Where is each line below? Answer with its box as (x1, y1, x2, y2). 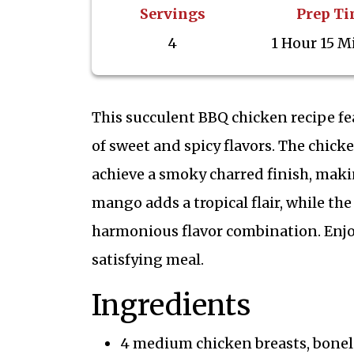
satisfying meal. (91, 250, 204, 269)
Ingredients (91, 288, 250, 324)
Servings (139, 4, 205, 23)
